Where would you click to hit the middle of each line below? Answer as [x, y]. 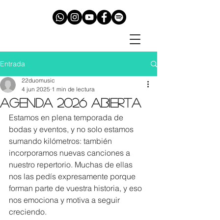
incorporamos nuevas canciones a [70, 153]
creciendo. [28, 212]
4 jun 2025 [36, 89]
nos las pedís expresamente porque [73, 176]
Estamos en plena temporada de [67, 117]
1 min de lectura [73, 89]
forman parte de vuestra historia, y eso [76, 188]
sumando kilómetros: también [61, 141]
